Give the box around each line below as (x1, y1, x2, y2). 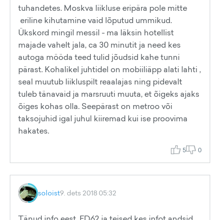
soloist (38, 188, 60, 197)
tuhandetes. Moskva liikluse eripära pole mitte (18, 2, 187, 13)
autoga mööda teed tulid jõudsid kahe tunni (18, 52, 180, 62)
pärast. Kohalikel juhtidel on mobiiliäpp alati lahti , (18, 64, 201, 75)
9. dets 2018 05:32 (60, 188, 116, 197)
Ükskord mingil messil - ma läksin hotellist (18, 27, 174, 38)
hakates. (18, 125, 51, 136)
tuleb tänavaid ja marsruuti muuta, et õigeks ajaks (18, 88, 199, 99)
